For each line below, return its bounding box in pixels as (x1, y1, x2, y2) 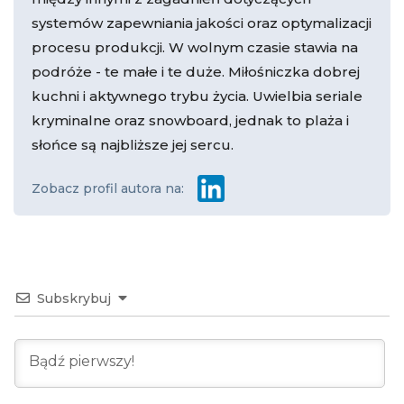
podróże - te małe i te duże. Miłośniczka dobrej (32, 62, 360, 80)
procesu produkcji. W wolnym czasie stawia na (32, 38, 358, 56)
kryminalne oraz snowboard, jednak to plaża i (32, 111, 349, 129)
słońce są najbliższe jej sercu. (32, 135, 234, 153)
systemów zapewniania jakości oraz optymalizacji (32, 14, 372, 32)
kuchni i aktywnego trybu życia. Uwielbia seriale (32, 87, 363, 105)
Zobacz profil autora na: (32, 179, 184, 197)
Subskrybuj (37, 289, 111, 307)
